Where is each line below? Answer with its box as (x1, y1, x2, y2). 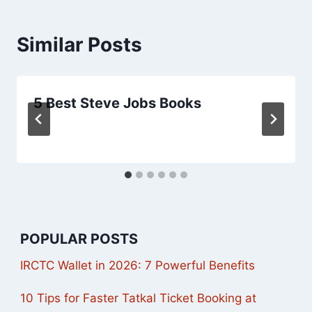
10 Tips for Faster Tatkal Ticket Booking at (20, 291, 256, 306)
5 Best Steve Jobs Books (33, 94, 201, 111)
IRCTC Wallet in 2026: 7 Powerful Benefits (20, 258, 255, 273)
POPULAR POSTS (20, 231, 138, 248)
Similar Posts (17, 32, 142, 56)
